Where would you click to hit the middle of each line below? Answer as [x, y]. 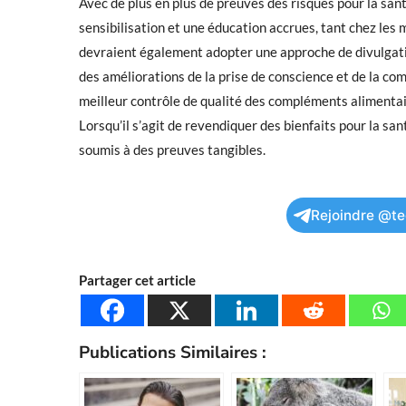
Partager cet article [137, 280]
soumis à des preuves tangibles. [172, 150]
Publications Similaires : [173, 353]
